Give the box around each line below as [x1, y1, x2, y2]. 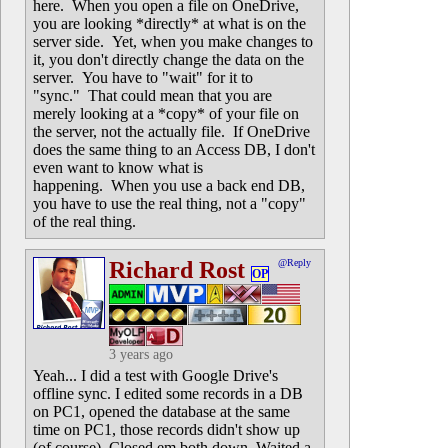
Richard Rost [109, 257, 245, 283]
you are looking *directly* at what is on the [33, 15, 306, 32]
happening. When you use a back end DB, [33, 177, 305, 194]
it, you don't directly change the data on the [33, 51, 304, 68]
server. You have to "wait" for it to [33, 69, 253, 86]
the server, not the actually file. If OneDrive [33, 123, 310, 140]
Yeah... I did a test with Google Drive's [33, 367, 278, 384]
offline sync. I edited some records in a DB [33, 385, 303, 402]
